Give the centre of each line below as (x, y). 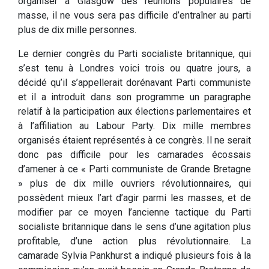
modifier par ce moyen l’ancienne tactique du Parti (134, 213)
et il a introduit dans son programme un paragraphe (134, 97)
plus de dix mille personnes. (77, 30)
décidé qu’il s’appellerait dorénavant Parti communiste (134, 83)
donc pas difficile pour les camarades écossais (134, 155)
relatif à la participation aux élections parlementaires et (134, 112)
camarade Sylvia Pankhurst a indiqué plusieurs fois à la (134, 256)
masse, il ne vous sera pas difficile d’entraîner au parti (134, 16)
